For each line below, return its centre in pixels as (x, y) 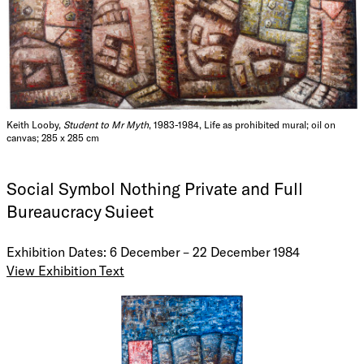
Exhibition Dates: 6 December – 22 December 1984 (153, 252)
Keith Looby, (35, 125)
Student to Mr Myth (106, 125)
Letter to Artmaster (64, 289)
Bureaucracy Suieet (80, 211)
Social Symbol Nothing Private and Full (155, 188)
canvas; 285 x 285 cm (53, 138)
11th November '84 (60, 318)
